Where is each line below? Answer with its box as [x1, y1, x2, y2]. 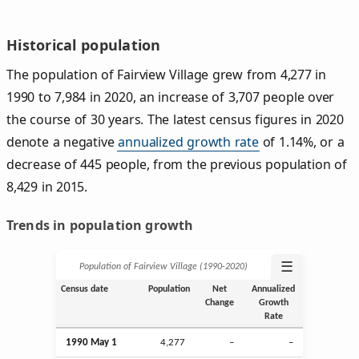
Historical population [6, 34, 161, 54]
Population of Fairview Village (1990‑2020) [79, 262, 248, 272]
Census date [60, 284, 108, 295]
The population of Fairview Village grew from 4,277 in [6, 65, 327, 83]
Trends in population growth [6, 216, 194, 234]
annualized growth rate [118, 132, 259, 151]
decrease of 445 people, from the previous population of [6, 155, 347, 173]
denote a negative [6, 132, 119, 151]
